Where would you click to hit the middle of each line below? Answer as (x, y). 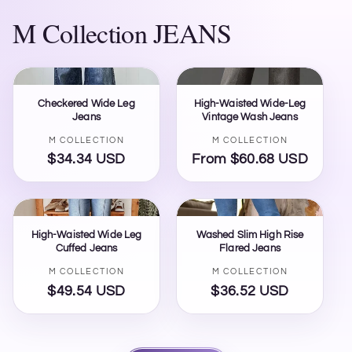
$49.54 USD (86, 291)
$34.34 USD (86, 160)
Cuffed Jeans (86, 249)
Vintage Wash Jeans (250, 117)
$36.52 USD (250, 291)
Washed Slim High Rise (250, 235)
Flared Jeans (250, 249)
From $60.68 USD (250, 160)
